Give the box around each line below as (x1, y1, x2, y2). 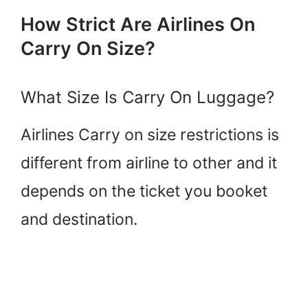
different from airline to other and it (21, 153, 277, 173)
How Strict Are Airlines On (21, 13, 255, 36)
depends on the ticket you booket (21, 181, 267, 201)
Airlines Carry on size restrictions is (21, 125, 279, 145)
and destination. (21, 210, 137, 230)
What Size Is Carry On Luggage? (21, 87, 274, 108)
